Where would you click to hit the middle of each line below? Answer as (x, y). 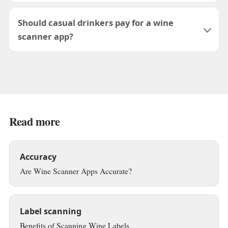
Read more (34, 121)
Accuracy (38, 156)
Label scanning (50, 211)
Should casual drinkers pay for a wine (96, 23)
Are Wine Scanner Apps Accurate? (76, 170)
